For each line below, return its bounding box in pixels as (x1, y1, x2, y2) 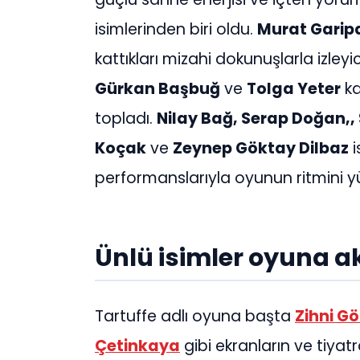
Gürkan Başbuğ (95, 78, 220, 100)
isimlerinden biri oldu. (95, 18, 257, 41)
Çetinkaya (95, 334, 180, 357)
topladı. (95, 108, 157, 130)
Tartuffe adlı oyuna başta (95, 305, 295, 327)
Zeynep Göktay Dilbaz (173, 137, 349, 160)
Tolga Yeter (247, 78, 341, 100)
